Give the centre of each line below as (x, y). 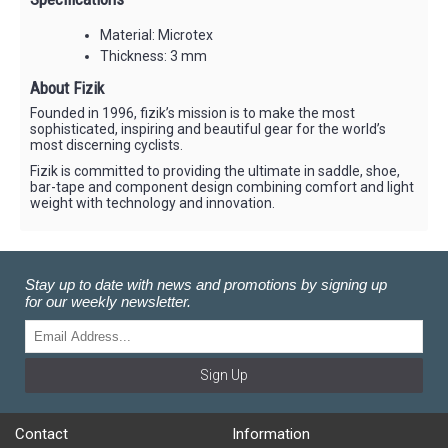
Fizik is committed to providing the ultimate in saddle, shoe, (215, 170)
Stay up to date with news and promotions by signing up (206, 284)
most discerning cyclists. (106, 144)
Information (270, 433)
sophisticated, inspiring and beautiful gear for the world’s (208, 128)
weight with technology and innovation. (152, 202)
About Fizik (67, 87)
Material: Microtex (156, 34)
